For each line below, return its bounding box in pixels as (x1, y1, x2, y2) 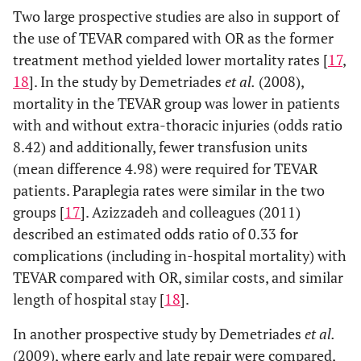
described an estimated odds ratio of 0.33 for (13, 224, 298, 243)
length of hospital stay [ (13, 289, 164, 309)
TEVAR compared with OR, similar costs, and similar (13, 268, 343, 287)
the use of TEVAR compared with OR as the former (13, 28, 334, 48)
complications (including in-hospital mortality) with (13, 246, 346, 265)
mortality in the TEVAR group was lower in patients (13, 93, 340, 113)
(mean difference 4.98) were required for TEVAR (13, 159, 317, 178)
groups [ (13, 202, 64, 222)
